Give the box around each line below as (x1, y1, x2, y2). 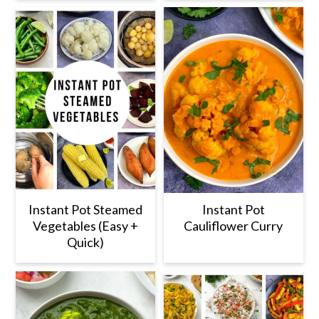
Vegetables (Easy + (33, 217, 139, 234)
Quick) (67, 234, 105, 250)
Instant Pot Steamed (28, 201, 143, 217)
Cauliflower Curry (184, 217, 283, 234)
